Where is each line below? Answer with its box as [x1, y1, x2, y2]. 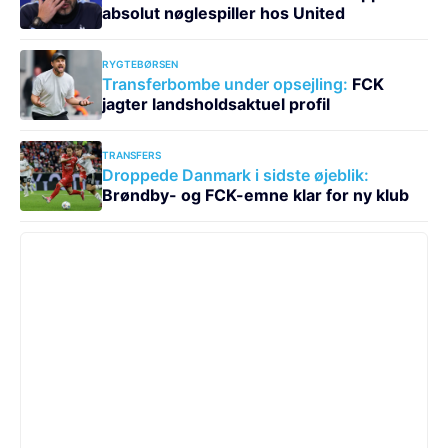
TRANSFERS [101, 148, 161, 161]
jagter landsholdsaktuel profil [101, 93, 330, 114]
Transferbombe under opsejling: [101, 73, 348, 94]
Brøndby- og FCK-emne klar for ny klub [101, 184, 409, 205]
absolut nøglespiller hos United [101, 2, 345, 23]
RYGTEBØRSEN [101, 57, 178, 70]
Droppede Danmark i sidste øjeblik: [101, 164, 369, 185]
